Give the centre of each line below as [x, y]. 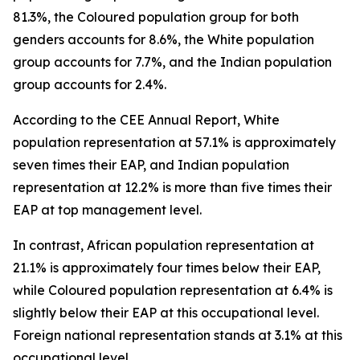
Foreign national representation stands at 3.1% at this [178, 335]
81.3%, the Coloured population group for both [156, 17]
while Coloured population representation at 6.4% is [173, 290]
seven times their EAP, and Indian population [151, 165]
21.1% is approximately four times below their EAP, [167, 268]
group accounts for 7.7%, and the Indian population [172, 62]
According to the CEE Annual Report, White [146, 120]
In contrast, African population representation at [164, 245]
